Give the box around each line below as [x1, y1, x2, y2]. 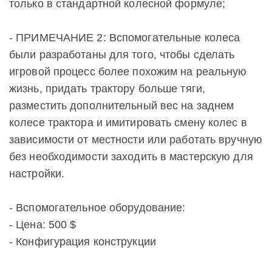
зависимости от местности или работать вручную [9, 134, 263, 146]
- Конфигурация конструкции [9, 236, 156, 248]
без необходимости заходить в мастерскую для [9, 151, 253, 163]
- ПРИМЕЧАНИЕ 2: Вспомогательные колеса [9, 32, 240, 44]
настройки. [9, 168, 65, 180]
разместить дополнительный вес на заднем [9, 100, 234, 112]
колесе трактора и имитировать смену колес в [9, 117, 247, 129]
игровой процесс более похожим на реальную [9, 66, 247, 78]
